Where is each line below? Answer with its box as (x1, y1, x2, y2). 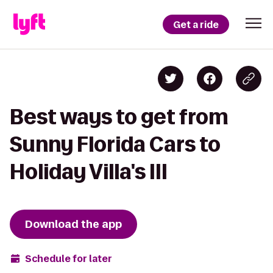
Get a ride (173, 18, 219, 31)
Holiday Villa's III (10, 160, 168, 183)
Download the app (25, 217, 122, 232)
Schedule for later (25, 252, 112, 265)
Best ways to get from (10, 105, 229, 128)
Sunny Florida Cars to (10, 133, 221, 155)
